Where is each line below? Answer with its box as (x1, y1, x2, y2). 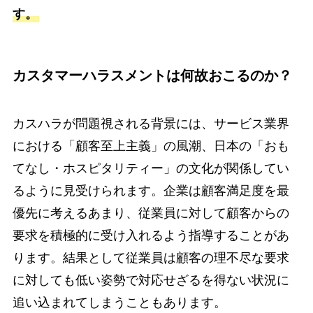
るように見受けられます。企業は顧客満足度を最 (12, 184, 289, 198)
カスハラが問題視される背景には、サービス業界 (12, 117, 289, 131)
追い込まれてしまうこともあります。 (12, 296, 226, 310)
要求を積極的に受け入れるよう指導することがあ (12, 228, 289, 243)
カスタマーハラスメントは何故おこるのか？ (12, 67, 292, 83)
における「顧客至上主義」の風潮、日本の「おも (12, 139, 289, 154)
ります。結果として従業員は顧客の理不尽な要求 (12, 251, 289, 265)
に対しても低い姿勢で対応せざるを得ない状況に (12, 273, 289, 288)
